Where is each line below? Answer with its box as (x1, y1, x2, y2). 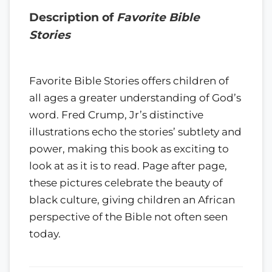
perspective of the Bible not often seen (29, 210, 228, 223)
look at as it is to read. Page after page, (29, 159, 227, 172)
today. (29, 227, 61, 240)
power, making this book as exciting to (29, 142, 229, 155)
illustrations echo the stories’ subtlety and (29, 125, 242, 138)
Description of (29, 10, 117, 24)
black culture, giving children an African (29, 193, 235, 206)
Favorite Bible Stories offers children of (29, 74, 229, 87)
